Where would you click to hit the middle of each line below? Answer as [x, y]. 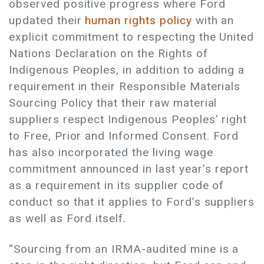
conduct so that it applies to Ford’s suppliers [132, 202]
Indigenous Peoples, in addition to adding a [127, 70]
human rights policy [138, 20]
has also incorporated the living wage [111, 152]
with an [213, 20]
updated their [47, 20]
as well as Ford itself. [68, 218]
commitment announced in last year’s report [129, 169]
